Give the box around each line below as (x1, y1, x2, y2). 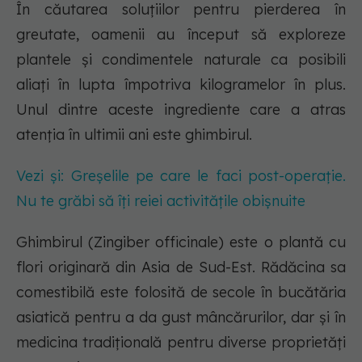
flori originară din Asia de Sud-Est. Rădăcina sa (16, 258, 346, 277)
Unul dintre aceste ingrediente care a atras (16, 100, 346, 120)
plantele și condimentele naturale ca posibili (16, 50, 346, 69)
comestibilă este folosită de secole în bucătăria (16, 283, 346, 302)
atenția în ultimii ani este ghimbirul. (16, 125, 256, 145)
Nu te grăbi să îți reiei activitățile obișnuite (16, 192, 305, 211)
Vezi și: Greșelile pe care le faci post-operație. (16, 166, 346, 186)
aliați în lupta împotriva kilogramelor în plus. (16, 75, 346, 95)
